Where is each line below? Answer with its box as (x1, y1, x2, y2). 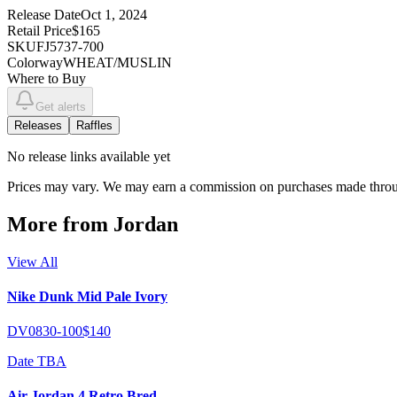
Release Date (7, 6, 81, 22)
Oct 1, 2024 (81, 6, 147, 22)
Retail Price (7, 22, 72, 38)
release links (28, 148, 97, 164)
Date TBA (7, 354, 66, 370)
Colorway (7, 54, 63, 70)
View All (7, 253, 58, 269)
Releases (14, 118, 62, 132)
